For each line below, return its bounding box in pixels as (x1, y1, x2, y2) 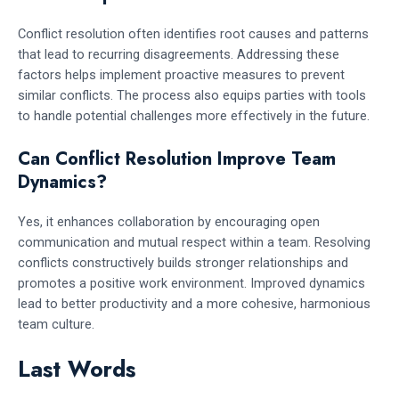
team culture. (18, 315, 94, 332)
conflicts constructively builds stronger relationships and (18, 254, 348, 271)
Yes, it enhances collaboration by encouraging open (18, 213, 320, 230)
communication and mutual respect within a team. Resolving (18, 233, 370, 250)
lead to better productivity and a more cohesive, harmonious (18, 295, 370, 312)
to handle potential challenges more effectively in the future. (18, 108, 370, 125)
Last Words (18, 352, 135, 385)
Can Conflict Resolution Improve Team (18, 145, 336, 172)
